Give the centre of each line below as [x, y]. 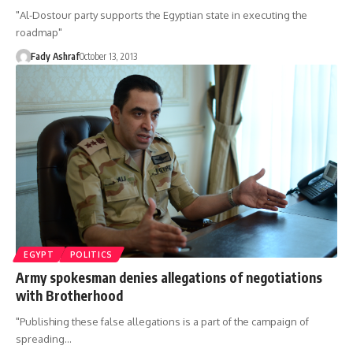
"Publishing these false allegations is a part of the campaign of [162, 322]
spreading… [44, 339]
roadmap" [39, 33]
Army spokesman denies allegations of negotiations [169, 278]
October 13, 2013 [108, 57]
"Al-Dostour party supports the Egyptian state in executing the [162, 15]
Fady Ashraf [55, 57]
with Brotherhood [69, 296]
